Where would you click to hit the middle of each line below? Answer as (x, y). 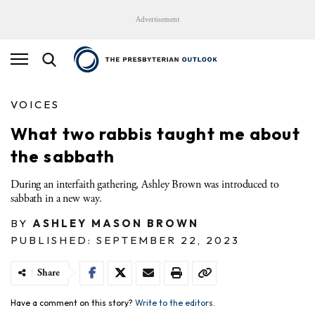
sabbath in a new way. (56, 198)
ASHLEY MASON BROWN (116, 223)
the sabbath (63, 156)
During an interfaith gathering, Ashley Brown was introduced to (145, 184)
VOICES (35, 104)
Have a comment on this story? (73, 302)
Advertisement (157, 20)
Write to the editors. (175, 302)
